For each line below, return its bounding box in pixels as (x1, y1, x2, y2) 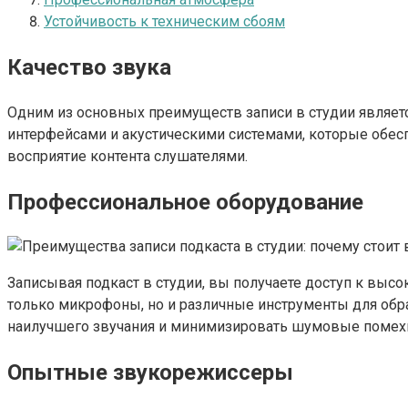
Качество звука (7, 54, 171, 80)
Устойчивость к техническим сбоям (44, 12, 285, 30)
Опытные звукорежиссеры (7, 360, 293, 386)
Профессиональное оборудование (7, 189, 363, 215)
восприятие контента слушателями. (7, 147, 248, 165)
